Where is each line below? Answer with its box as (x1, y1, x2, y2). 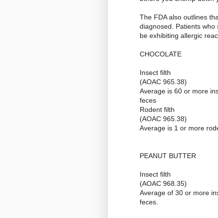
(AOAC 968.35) (140, 180, 187, 188)
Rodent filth (140, 106, 175, 114)
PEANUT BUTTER (140, 152, 196, 160)
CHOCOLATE (140, 50, 182, 58)
